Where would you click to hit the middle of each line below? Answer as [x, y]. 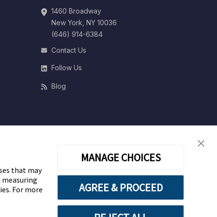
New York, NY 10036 [84, 23]
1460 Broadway [76, 11]
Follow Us [66, 68]
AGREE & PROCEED [121, 187]
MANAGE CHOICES [121, 157]
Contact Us [69, 50]
